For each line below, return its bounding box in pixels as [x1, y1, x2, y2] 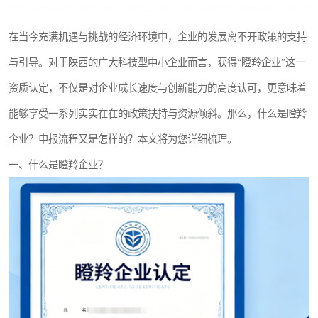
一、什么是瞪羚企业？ [9, 159, 108, 170]
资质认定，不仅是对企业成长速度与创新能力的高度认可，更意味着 [9, 82, 307, 94]
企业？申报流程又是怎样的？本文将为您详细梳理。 [9, 133, 237, 145]
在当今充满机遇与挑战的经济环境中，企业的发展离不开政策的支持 [9, 31, 307, 43]
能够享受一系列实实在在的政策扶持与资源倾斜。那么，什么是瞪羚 [9, 108, 307, 119]
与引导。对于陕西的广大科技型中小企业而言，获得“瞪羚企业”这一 [9, 57, 305, 68]
